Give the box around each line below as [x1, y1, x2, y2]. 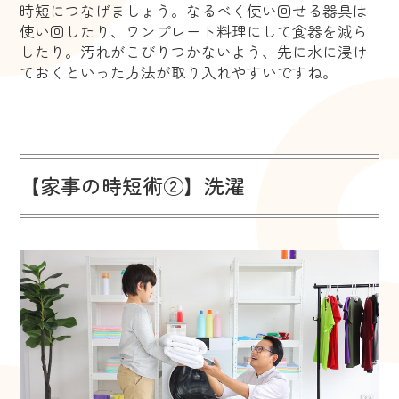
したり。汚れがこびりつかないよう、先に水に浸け [20, 40, 369, 62]
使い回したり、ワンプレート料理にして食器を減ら [20, 20, 369, 42]
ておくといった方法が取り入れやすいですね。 [20, 61, 338, 83]
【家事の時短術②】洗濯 [20, 171, 246, 201]
